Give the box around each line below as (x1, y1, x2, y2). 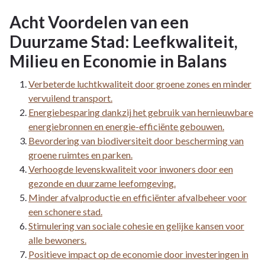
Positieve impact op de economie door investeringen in (28, 248, 248, 260)
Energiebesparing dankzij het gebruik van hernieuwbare (28, 106, 253, 118)
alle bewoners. (28, 234, 86, 245)
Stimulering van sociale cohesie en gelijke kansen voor (28, 219, 244, 231)
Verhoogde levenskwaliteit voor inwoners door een (28, 163, 233, 174)
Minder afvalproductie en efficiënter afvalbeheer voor (28, 191, 247, 203)
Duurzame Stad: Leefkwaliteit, (9, 31, 238, 51)
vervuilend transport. (28, 92, 112, 104)
